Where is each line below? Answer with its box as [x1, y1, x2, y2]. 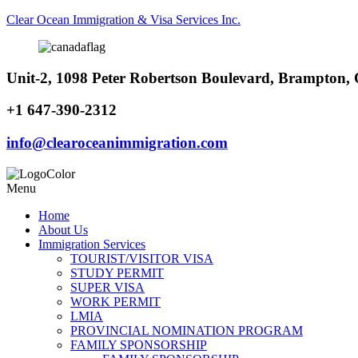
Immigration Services [38, 237, 145, 251]
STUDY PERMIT [70, 265, 164, 280]
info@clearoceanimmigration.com [6, 134, 228, 152]
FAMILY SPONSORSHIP [70, 337, 207, 352]
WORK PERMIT [70, 294, 161, 308]
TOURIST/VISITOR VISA [70, 251, 213, 265]
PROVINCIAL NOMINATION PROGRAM [70, 323, 303, 337]
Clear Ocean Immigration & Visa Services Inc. [6, 13, 241, 26]
